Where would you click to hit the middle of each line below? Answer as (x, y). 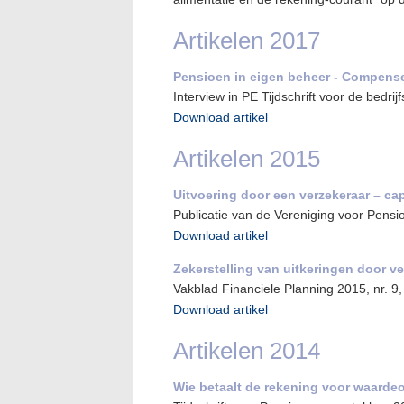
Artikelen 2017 (247, 41)
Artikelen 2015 (247, 159)
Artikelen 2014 (247, 351)
